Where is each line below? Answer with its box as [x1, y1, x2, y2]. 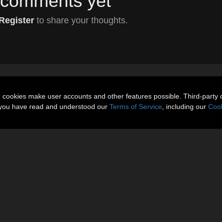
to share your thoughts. [34, 15, 128, 26]
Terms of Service [110, 103, 162, 111]
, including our [162, 103, 208, 111]
